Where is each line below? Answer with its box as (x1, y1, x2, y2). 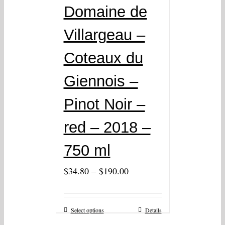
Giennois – (63, 72, 138, 90)
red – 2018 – (63, 119, 151, 137)
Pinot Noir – (63, 95, 145, 114)
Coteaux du (63, 49, 143, 67)
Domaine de (63, 3, 147, 21)
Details (145, 206, 162, 214)
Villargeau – (63, 26, 145, 44)
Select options (70, 206, 104, 214)
